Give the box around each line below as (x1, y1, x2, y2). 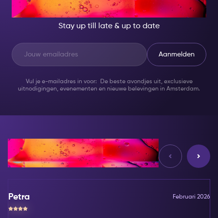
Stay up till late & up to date (58, 22, 160, 31)
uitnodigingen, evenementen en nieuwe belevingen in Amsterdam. (18, 86, 200, 92)
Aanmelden (159, 51, 195, 58)
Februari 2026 (173, 194, 210, 200)
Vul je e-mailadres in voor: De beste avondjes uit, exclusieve (25, 79, 193, 85)
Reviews (8, 141, 94, 165)
